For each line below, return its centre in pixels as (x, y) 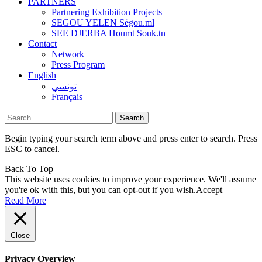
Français (67, 96)
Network (68, 54)
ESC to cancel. (32, 149)
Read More (25, 200)
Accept (209, 189)
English (42, 75)
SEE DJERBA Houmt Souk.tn (108, 33)
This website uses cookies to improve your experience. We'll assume (130, 179)
